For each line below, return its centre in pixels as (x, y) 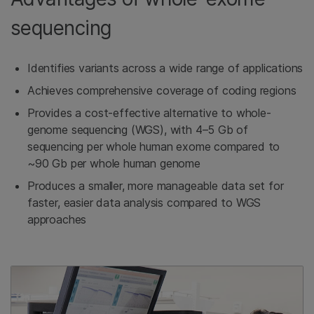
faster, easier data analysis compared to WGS (144, 203)
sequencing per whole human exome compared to (154, 146)
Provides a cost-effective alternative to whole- (149, 113)
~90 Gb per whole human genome (114, 163)
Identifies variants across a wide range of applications (165, 68)
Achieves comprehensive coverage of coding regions (162, 90)
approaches (57, 219)
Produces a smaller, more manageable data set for (156, 186)
